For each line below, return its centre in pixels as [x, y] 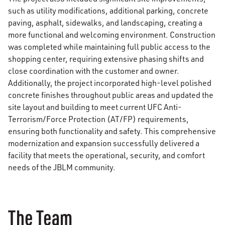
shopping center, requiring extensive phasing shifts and [106, 59]
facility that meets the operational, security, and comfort [106, 155]
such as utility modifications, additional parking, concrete [108, 11]
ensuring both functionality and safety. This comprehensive [112, 131]
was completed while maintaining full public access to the [109, 47]
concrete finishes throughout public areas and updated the [111, 95]
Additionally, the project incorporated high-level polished [110, 83]
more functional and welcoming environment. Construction [112, 35]
